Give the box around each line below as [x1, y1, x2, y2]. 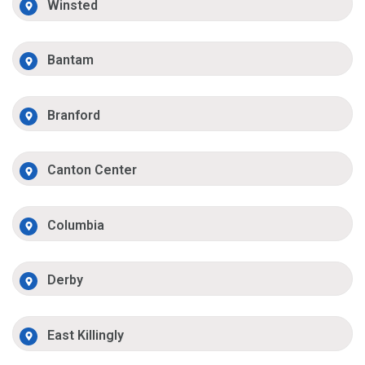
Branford [47, 107, 101, 123]
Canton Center [47, 162, 138, 178]
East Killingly [47, 327, 125, 343]
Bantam [47, 52, 95, 68]
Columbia [47, 217, 105, 233]
